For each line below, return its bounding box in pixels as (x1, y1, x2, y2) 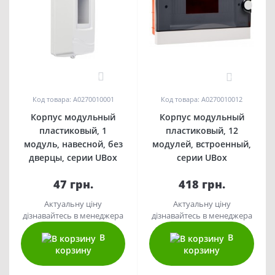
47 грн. (53, 176, 93, 192)
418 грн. (178, 177, 225, 192)
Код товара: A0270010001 (32, 94, 114, 104)
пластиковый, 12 (165, 125, 238, 136)
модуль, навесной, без (23, 137, 123, 150)
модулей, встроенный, (152, 138, 251, 150)
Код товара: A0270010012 (161, 95, 242, 104)
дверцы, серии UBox (29, 151, 117, 163)
